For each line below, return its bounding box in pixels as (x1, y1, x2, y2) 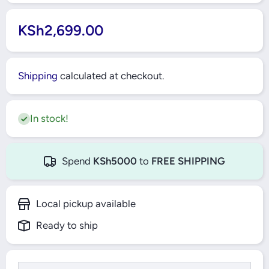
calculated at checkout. (58, 70, 164, 82)
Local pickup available (36, 198, 136, 210)
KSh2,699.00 (18, 22, 103, 39)
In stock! (30, 112, 68, 124)
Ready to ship (36, 219, 98, 231)
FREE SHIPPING (151, 155, 225, 167)
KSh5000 (93, 155, 137, 167)
